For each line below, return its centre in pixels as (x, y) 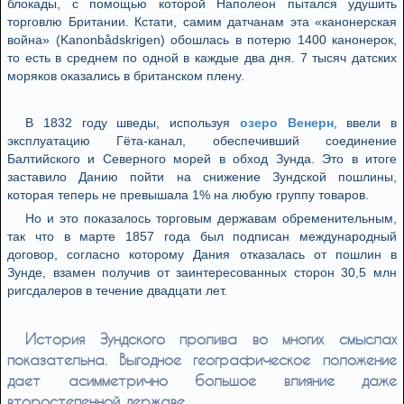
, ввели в (365, 123)
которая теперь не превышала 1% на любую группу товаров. (188, 195)
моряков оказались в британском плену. (126, 76)
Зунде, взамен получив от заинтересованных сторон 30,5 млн (202, 272)
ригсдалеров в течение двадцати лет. (117, 290)
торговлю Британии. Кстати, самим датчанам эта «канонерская (202, 22)
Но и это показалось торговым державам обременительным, (211, 218)
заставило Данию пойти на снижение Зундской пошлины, (202, 177)
